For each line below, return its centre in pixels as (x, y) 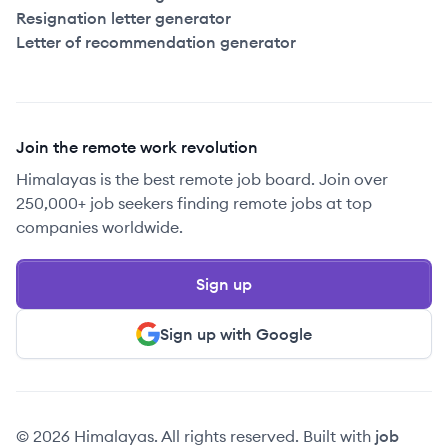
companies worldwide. (99, 227)
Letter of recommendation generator (156, 42)
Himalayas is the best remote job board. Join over (202, 179)
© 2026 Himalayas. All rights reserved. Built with (195, 436)
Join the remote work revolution (137, 147)
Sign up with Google (236, 334)
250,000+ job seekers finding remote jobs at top (194, 203)
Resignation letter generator (123, 18)
